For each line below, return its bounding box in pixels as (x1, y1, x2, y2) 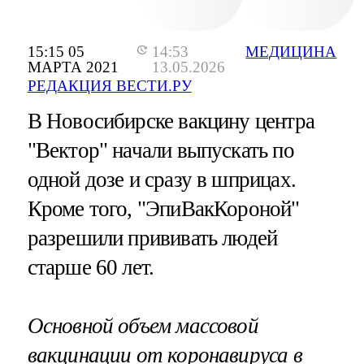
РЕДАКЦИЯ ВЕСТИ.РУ (27, 77, 192, 95)
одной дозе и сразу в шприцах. (27, 167, 296, 193)
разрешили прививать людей (27, 226, 278, 251)
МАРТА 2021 (27, 58, 119, 76)
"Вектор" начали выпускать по (27, 138, 294, 163)
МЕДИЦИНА (245, 42, 337, 60)
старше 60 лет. (27, 255, 154, 280)
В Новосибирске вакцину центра (27, 109, 314, 134)
